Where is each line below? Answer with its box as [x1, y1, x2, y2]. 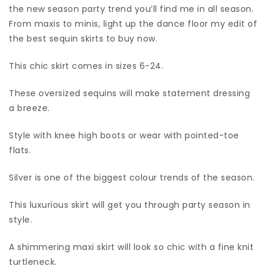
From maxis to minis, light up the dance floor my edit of [9, 17, 257, 30]
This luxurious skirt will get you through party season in [9, 198, 251, 211]
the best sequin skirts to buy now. [9, 32, 157, 45]
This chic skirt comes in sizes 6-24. [9, 59, 163, 72]
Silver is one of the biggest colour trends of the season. [9, 171, 257, 183]
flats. [9, 144, 31, 156]
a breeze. [9, 102, 50, 114]
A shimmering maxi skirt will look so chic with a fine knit [9, 240, 254, 253]
